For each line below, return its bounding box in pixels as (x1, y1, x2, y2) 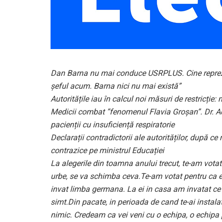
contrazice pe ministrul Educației (51, 146, 164, 156)
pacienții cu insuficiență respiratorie (51, 120, 174, 130)
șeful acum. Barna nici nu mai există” (51, 81, 181, 91)
